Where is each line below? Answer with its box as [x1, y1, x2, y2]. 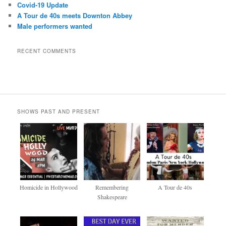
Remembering [95, 183, 129, 191]
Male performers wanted [17, 21, 93, 31]
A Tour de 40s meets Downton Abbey [17, 10, 133, 20]
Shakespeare [97, 192, 127, 201]
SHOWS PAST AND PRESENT [17, 107, 100, 115]
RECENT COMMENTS [17, 47, 77, 54]
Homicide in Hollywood [20, 183, 78, 191]
